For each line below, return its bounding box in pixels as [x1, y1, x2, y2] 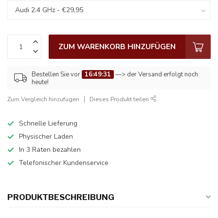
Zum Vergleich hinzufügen [7, 95, 79, 104]
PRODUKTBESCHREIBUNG [7, 192, 114, 202]
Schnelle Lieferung [19, 119, 77, 128]
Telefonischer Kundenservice [19, 158, 109, 168]
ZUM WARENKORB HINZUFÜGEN [58, 41, 176, 52]
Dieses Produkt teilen [90, 95, 150, 104]
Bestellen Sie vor [32, 70, 82, 79]
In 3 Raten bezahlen [19, 145, 81, 155]
